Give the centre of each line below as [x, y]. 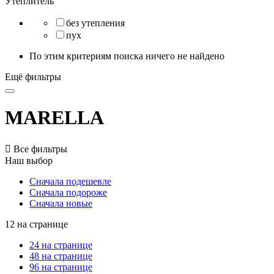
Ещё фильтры [33, 76]
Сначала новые [61, 204]
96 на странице [61, 267]
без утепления [95, 23]
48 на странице [61, 256]
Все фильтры [40, 149]
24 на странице [61, 245]
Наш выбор [29, 161]
